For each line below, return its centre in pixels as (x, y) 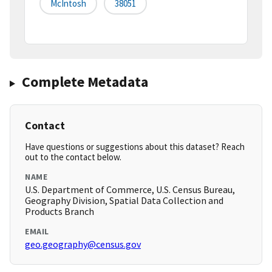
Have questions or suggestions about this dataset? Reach (135, 147)
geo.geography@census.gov (83, 244)
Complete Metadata (85, 82)
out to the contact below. (73, 157)
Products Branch (59, 212)
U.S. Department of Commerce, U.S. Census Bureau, (130, 190)
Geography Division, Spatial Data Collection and (124, 201)
